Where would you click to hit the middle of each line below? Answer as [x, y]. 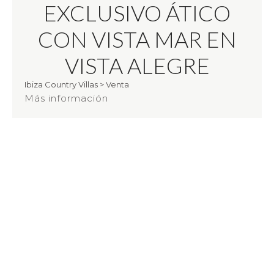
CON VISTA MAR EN [137, 39]
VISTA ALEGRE [137, 66]
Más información [66, 98]
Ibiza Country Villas [61, 85]
